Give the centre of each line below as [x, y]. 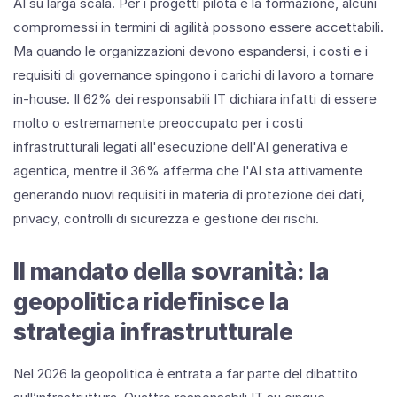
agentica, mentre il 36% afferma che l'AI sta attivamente [188, 170]
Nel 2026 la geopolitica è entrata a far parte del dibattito [186, 373]
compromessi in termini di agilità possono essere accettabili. [198, 27]
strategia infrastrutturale [153, 331]
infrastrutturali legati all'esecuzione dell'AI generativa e [181, 146]
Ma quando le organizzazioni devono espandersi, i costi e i [191, 51]
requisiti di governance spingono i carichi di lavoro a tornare [194, 74]
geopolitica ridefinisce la [151, 301]
